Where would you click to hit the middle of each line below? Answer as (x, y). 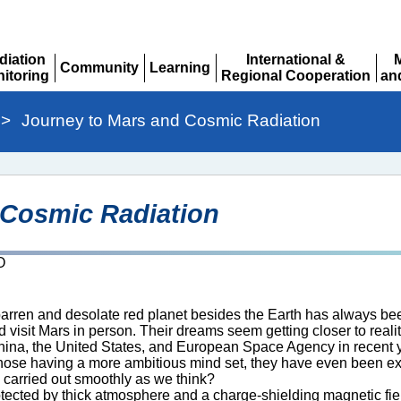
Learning (179, 68)
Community (99, 68)
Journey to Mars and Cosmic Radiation (171, 120)
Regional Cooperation (295, 76)
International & (295, 60)
